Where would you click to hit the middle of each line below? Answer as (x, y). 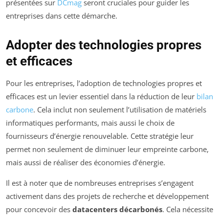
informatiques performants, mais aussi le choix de (90, 123)
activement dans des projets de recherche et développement (107, 196)
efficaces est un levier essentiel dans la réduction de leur (101, 97)
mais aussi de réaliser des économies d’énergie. (86, 163)
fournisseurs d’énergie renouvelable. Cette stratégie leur (100, 136)
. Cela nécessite (188, 209)
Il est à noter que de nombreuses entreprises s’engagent (100, 183)
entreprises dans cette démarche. (62, 16)
